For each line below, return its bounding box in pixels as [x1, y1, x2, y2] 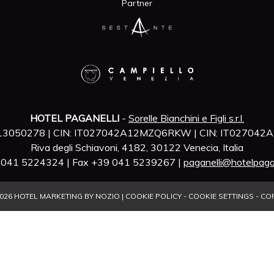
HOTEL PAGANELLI [30, 112, 119, 124]
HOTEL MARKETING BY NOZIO [14, 191, 120, 201]
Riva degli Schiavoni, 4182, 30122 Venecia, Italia [31, 141, 243, 154]
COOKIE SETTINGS [188, 191, 254, 201]
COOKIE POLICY [125, 191, 182, 201]
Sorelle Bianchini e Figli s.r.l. [128, 112, 244, 124]
